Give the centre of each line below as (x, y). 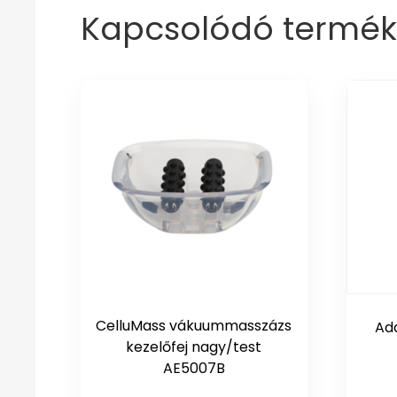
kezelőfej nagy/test (194, 347)
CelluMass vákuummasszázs (194, 326)
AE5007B (194, 369)
